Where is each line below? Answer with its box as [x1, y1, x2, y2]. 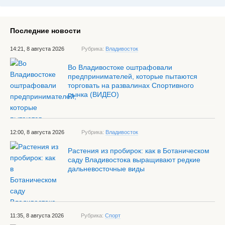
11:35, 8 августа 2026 [10, 212, 64, 218]
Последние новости [10, 27, 81, 35]
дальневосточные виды [68, 165, 145, 173]
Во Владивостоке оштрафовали [68, 63, 172, 71]
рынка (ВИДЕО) [68, 90, 119, 98]
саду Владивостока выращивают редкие [68, 156, 200, 164]
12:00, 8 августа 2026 [10, 129, 64, 135]
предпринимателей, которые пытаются [68, 72, 197, 80]
